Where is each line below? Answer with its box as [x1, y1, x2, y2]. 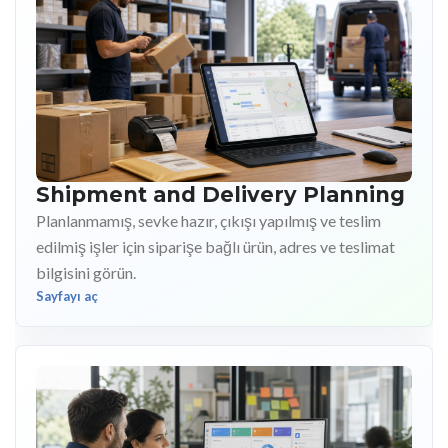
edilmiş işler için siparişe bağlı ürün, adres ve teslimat [36, 237, 395, 257]
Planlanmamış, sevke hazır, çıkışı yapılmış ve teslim [36, 211, 381, 231]
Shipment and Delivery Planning [36, 182, 405, 208]
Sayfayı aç [36, 288, 98, 305]
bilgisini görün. [36, 263, 136, 283]
